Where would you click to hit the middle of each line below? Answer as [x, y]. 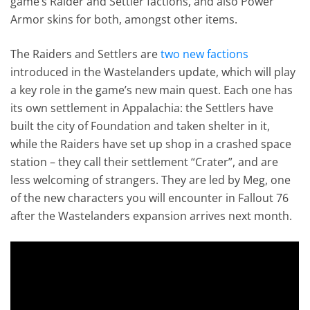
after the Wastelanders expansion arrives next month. [152, 216]
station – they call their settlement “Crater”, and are [145, 162]
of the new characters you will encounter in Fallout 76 [150, 198]
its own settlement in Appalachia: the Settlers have [142, 108]
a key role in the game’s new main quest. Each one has [152, 90]
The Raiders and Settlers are [86, 54]
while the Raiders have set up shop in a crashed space [151, 144]
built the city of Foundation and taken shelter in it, [140, 126]
